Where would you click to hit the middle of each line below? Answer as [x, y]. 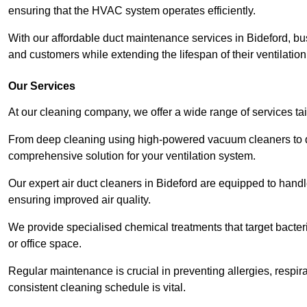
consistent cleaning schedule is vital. [97, 287]
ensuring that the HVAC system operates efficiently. [133, 10]
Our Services [42, 86]
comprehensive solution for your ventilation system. [132, 156]
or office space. [46, 243]
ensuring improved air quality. [81, 199]
